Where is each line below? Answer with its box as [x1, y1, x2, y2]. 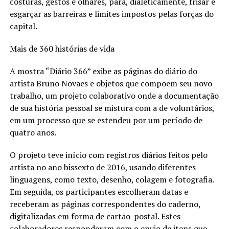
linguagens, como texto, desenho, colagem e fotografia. [9, 173, 214, 185]
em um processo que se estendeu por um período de [9, 114, 202, 126]
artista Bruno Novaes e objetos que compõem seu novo [9, 77, 212, 89]
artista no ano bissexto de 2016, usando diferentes [9, 161, 196, 173]
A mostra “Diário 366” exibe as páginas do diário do [9, 65, 197, 77]
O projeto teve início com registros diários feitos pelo [9, 149, 208, 161]
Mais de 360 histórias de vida [9, 42, 117, 54]
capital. [9, 20, 37, 32]
